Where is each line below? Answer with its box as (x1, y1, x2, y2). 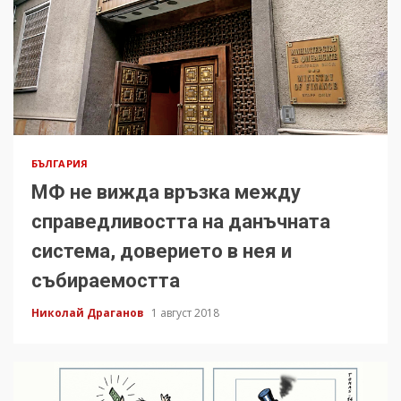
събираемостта (31, 269, 180, 293)
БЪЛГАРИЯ (31, 157, 88, 171)
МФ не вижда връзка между (31, 181, 301, 204)
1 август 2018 (151, 305, 219, 321)
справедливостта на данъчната (31, 210, 330, 234)
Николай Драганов (31, 305, 147, 321)
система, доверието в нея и (31, 240, 292, 263)
